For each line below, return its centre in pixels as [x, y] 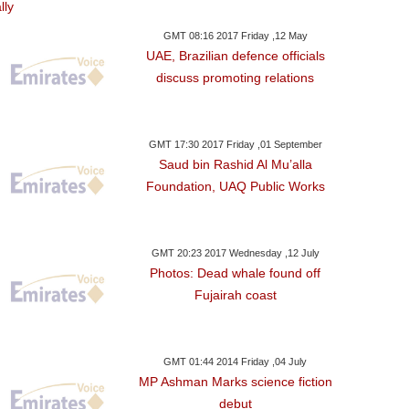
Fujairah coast [235, 295]
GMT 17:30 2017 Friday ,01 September [235, 144]
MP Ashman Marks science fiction [235, 382]
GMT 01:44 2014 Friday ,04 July [236, 362]
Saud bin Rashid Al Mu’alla [235, 164]
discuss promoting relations [236, 78]
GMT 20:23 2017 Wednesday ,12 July [235, 253]
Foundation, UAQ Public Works [235, 186]
